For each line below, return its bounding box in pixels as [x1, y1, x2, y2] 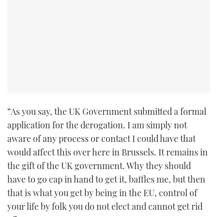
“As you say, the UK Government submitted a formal [7, 106, 206, 118]
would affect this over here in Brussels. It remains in [7, 146, 208, 158]
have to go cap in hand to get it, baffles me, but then [7, 173, 205, 186]
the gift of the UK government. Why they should [7, 160, 191, 172]
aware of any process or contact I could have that [7, 133, 196, 145]
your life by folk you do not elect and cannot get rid [7, 201, 202, 213]
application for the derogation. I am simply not [7, 119, 187, 131]
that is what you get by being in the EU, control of [7, 187, 197, 199]
